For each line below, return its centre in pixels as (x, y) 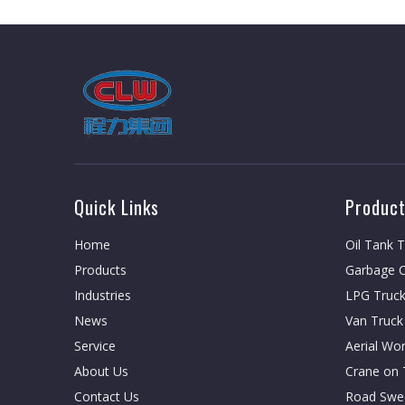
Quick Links (117, 207)
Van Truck (374, 320)
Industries (103, 295)
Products (100, 270)
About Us (101, 371)
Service (95, 346)
